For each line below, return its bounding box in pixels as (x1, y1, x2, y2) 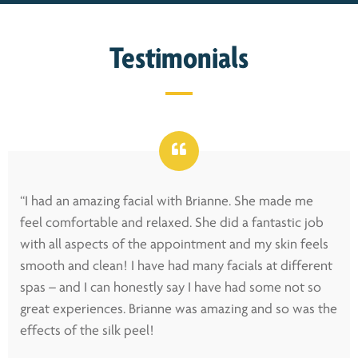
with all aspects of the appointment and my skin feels (20, 237, 328, 253)
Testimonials (109, 44, 249, 77)
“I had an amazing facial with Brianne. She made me (20, 194, 313, 210)
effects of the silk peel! (20, 324, 154, 340)
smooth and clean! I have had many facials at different (20, 259, 332, 275)
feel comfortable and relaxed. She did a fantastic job (20, 216, 324, 232)
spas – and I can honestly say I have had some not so (20, 280, 321, 296)
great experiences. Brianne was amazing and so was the (20, 302, 337, 318)
